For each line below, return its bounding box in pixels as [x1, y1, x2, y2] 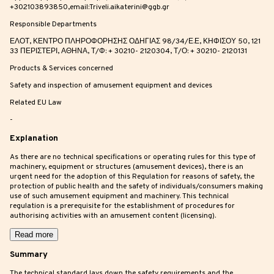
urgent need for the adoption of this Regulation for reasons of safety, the [10, 172, 254, 182]
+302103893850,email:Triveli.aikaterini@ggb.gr [10, 2, 169, 13]
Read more [15, 230, 53, 240]
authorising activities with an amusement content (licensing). [10, 211, 216, 221]
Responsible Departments [10, 20, 97, 30]
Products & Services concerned [10, 64, 113, 74]
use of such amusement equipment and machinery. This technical [10, 191, 229, 202]
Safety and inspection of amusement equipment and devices [10, 81, 212, 91]
